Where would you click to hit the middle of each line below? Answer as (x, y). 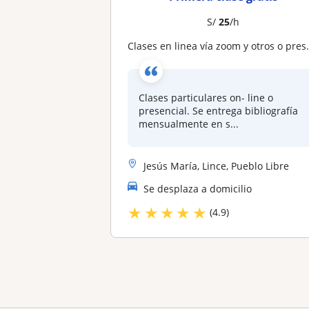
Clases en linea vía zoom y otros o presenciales (220, 46)
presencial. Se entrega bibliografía (219, 111)
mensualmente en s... (189, 124)
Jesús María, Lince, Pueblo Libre (217, 166)
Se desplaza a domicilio (198, 188)
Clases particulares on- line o (206, 98)
